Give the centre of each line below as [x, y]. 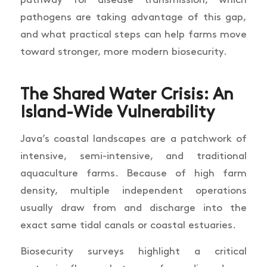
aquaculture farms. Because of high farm [133, 173]
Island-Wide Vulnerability [117, 113]
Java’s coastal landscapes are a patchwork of [133, 139]
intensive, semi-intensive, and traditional [133, 156]
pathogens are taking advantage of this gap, [133, 18]
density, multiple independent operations [133, 190]
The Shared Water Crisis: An [127, 95]
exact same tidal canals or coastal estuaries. [128, 225]
